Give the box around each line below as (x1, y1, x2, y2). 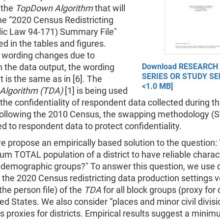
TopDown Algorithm (15, 3, 93, 13)
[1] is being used (63, 85, 128, 96)
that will (93, 3, 125, 13)
